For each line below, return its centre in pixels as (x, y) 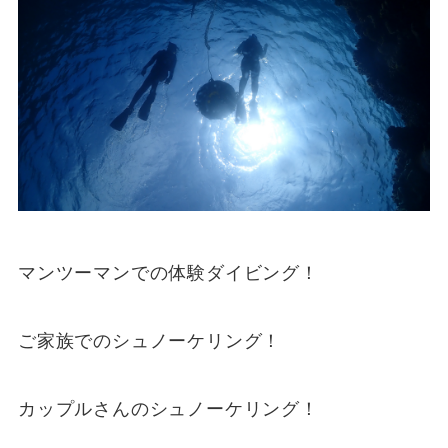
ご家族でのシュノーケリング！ (149, 340)
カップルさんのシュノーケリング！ (168, 408)
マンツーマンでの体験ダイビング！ (168, 273)
